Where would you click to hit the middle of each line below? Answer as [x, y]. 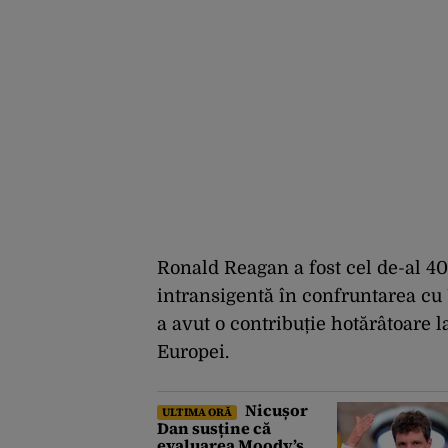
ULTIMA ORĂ [197, 412]
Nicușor [275, 410]
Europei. [193, 352]
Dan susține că [214, 428]
